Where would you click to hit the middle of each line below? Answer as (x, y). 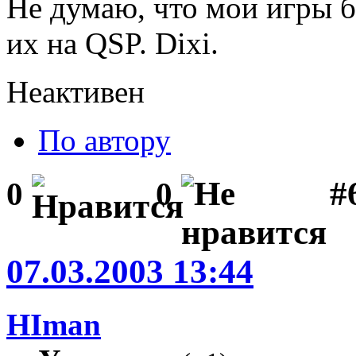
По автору (104, 141)
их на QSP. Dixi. (112, 44)
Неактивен (75, 92)
